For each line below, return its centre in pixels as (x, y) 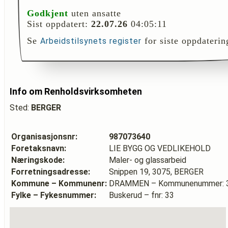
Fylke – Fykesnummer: (54, 195)
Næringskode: (38, 160)
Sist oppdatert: (59, 24)
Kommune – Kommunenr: (59, 183)
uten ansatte (95, 13)
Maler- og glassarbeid (148, 160)
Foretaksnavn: (39, 148)
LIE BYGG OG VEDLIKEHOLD (160, 148)
